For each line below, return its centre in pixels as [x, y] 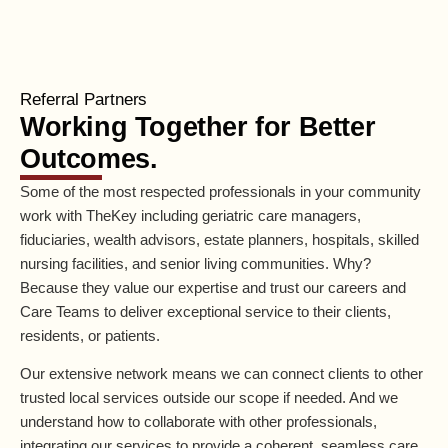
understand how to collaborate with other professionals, [198, 422]
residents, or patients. [90, 336]
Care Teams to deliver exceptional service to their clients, [205, 312]
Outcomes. [89, 159]
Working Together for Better [198, 127]
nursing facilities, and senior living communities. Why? [195, 264]
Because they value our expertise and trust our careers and [213, 288]
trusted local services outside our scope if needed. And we [209, 398]
